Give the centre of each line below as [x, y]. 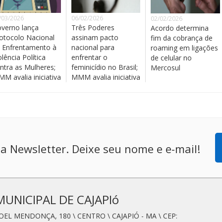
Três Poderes [93, 27]
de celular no [171, 57]
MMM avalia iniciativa [106, 77]
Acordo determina [180, 28]
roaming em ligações [184, 48]
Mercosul [166, 67]
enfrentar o [89, 57]
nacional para [93, 47]
